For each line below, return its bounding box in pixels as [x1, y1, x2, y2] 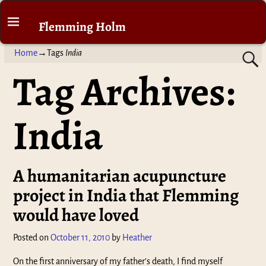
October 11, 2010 [50, 233, 110, 243]
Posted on [13, 233, 51, 243]
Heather [122, 233, 153, 243]
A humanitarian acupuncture [13, 164, 227, 188]
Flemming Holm [39, 17, 126, 35]
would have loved [13, 203, 140, 227]
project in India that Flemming [13, 183, 239, 208]
